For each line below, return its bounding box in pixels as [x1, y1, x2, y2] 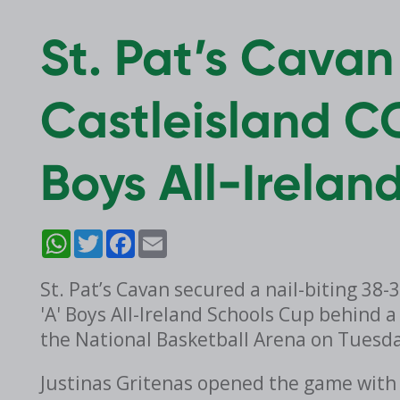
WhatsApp [71, 230, 112, 243]
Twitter [103, 230, 132, 243]
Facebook [135, 230, 171, 243]
